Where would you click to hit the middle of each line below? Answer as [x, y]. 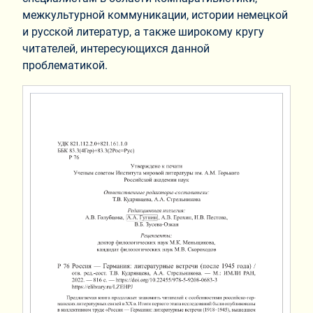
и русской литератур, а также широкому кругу [143, 32]
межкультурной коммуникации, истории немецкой [155, 15]
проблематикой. [65, 66]
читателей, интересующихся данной [116, 49]
